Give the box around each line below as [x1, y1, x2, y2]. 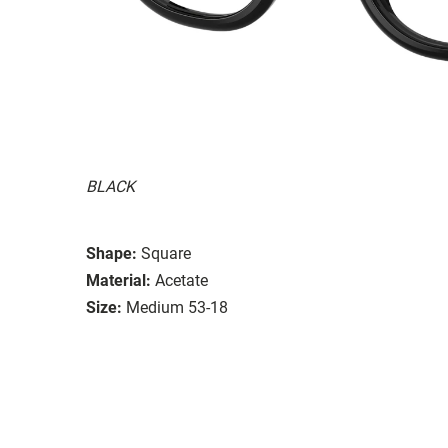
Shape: [86, 243, 137, 263]
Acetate [155, 270, 208, 290]
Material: [86, 270, 151, 290]
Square [141, 243, 191, 263]
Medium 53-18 [126, 297, 228, 317]
